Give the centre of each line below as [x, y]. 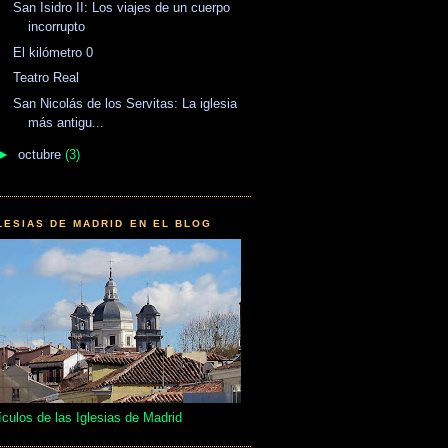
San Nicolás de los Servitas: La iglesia [125, 103]
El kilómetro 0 [53, 52]
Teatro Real [46, 78]
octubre [41, 154]
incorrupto [57, 27]
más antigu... [66, 122]
